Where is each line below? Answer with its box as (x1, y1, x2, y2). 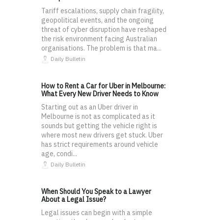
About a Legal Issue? (41, 194, 106, 204)
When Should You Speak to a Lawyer (41, 187, 151, 196)
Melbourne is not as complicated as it (41, 111, 155, 121)
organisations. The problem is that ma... (41, 43, 162, 53)
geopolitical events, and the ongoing (41, 15, 154, 25)
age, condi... (41, 149, 77, 158)
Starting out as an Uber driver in (41, 102, 138, 111)
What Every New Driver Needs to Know (41, 89, 159, 98)
